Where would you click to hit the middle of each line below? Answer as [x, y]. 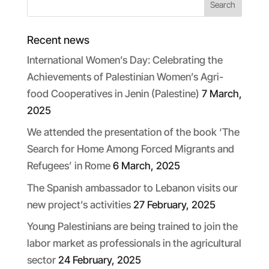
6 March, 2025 [146, 166]
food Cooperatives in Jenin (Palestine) [113, 93]
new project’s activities [79, 204]
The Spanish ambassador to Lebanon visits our [132, 188]
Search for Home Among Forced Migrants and [130, 149]
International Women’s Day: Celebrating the [125, 60]
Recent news [58, 40]
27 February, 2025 [174, 204]
